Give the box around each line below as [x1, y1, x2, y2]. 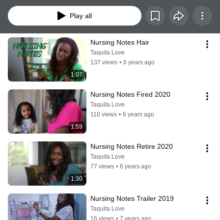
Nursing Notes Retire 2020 [90, 142, 173, 151]
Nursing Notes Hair [90, 38, 149, 47]
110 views [90, 111, 117, 118]
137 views [90, 59, 117, 66]
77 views [90, 163, 114, 170]
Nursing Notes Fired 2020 [90, 90, 170, 99]
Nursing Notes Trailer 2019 [90, 194, 174, 203]
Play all [69, 12, 92, 20]
